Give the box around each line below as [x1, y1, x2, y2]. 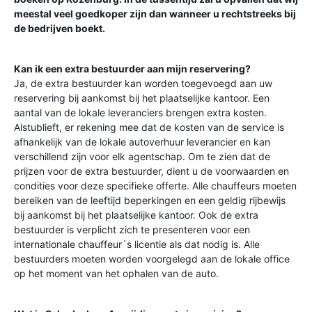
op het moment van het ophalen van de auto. [14, 267, 219, 279]
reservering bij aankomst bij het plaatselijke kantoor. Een [14, 92, 270, 104]
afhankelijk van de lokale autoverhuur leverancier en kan [14, 136, 270, 148]
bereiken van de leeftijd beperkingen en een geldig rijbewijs [14, 194, 286, 206]
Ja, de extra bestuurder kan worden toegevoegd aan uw [14, 77, 272, 89]
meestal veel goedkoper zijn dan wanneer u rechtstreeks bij [14, 8, 296, 19]
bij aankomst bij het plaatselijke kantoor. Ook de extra [14, 209, 258, 221]
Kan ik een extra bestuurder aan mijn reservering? [14, 63, 251, 75]
